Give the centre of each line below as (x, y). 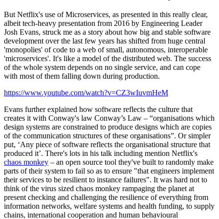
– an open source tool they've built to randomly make (131, 162)
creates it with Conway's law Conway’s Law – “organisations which (109, 118)
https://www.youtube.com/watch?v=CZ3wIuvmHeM (86, 93)
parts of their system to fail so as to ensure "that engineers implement (109, 171)
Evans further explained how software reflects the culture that (98, 109)
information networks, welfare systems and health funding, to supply (109, 206)
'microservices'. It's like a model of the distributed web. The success (108, 59)
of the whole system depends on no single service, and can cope (102, 67)
